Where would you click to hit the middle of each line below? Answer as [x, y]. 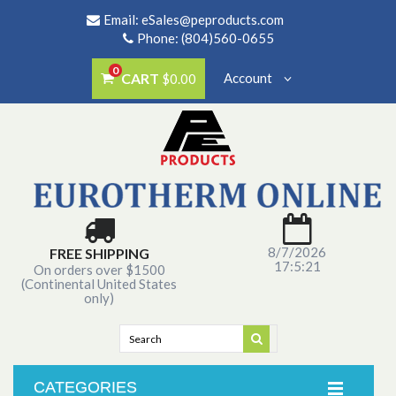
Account [249, 78]
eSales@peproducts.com [212, 19]
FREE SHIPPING [99, 253]
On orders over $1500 [99, 270]
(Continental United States [99, 284]
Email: [122, 19]
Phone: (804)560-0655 [205, 38]
